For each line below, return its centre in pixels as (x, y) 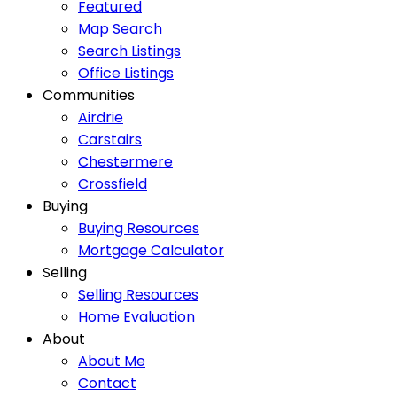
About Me (112, 362)
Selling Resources (138, 295)
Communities (89, 96)
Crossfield (113, 184)
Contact (107, 384)
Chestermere (125, 162)
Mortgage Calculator (151, 251)
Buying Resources (139, 229)
